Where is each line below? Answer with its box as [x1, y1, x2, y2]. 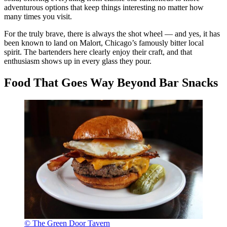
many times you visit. [4, 12, 72, 21]
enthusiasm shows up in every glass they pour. [4, 57, 152, 66]
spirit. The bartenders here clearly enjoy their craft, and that [4, 48, 192, 57]
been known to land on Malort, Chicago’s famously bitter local [4, 39, 204, 48]
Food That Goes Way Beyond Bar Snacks [4, 75, 218, 89]
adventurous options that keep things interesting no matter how [4, 3, 204, 12]
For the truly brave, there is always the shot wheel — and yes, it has [4, 29, 220, 39]
